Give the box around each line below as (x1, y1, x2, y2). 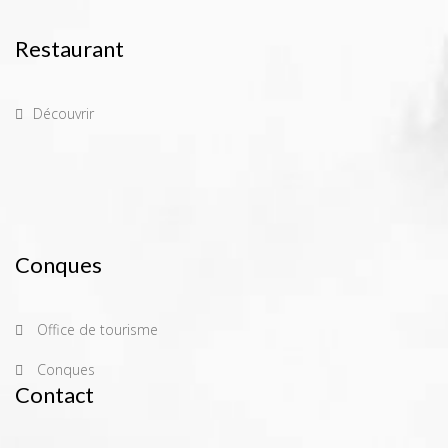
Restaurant (15, 35, 124, 62)
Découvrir (33, 104, 94, 123)
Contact (15, 381, 94, 408)
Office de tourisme (33, 320, 158, 339)
